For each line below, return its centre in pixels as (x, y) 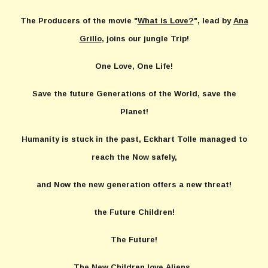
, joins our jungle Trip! (145, 39)
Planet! (134, 112)
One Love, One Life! (134, 66)
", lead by (213, 21)
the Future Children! (134, 212)
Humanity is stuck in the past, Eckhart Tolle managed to (134, 139)
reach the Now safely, (134, 157)
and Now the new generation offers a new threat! (134, 185)
